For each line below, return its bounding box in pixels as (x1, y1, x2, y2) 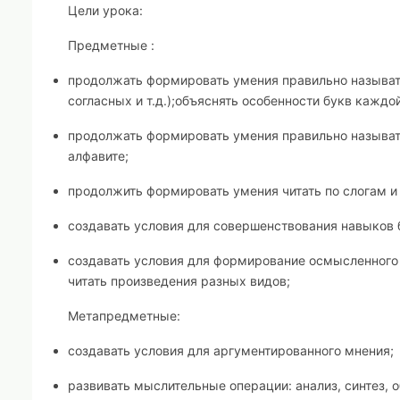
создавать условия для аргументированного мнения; (68, 343, 394, 358)
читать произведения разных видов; (68, 273, 290, 288)
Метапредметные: (68, 308, 180, 323)
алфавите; (68, 148, 129, 163)
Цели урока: (68, 3, 143, 18)
